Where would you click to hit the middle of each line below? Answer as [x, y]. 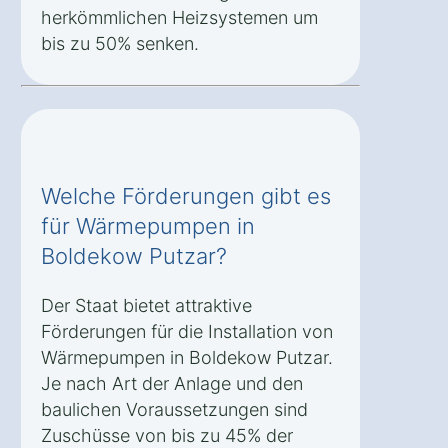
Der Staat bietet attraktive [146, 306]
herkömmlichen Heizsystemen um [179, 18]
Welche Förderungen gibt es [186, 196]
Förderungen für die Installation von [187, 332]
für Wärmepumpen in [148, 226]
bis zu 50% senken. [120, 44]
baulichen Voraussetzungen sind [174, 410]
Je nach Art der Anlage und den [172, 384]
